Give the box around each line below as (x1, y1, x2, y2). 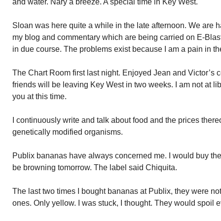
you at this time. (12, 92, 67, 101)
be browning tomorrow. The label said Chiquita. (12, 163, 177, 172)
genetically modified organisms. (12, 128, 123, 136)
